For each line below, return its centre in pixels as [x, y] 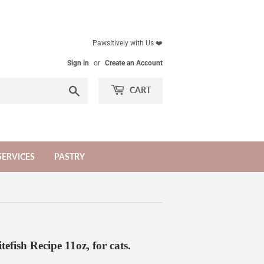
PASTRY [70, 156]
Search [93, 89]
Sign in [78, 63]
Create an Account [134, 63]
